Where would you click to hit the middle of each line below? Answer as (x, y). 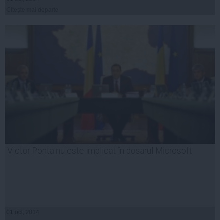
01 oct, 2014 (23, 212)
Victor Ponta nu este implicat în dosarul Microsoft (100, 151)
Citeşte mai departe (32, 10)
